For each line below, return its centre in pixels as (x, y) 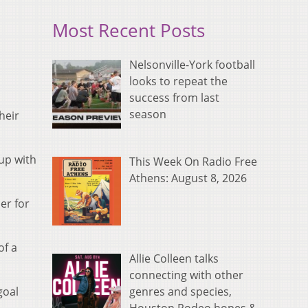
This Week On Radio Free (193, 162)
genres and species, (180, 292)
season (148, 114)
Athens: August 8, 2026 (188, 178)
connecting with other (186, 275)
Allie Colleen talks (174, 259)
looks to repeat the (178, 81)
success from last (174, 98)
